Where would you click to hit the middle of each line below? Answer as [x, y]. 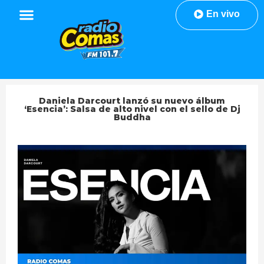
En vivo [223, 14]
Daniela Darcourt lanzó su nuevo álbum [132, 101]
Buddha [132, 118]
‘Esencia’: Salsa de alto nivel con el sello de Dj [132, 109]
